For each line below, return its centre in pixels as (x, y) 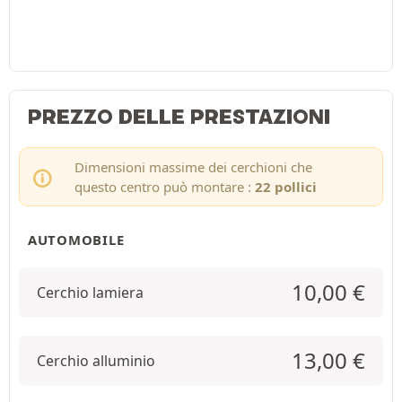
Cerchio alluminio (96, 360)
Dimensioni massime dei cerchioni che (193, 167)
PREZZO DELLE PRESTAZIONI (179, 117)
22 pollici (285, 187)
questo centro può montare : (164, 187)
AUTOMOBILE (76, 240)
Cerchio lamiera (90, 292)
